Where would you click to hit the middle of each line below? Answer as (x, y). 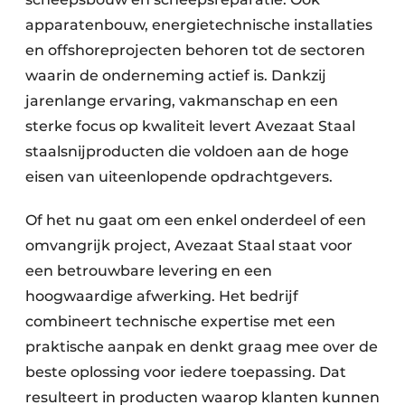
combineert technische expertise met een (180, 321)
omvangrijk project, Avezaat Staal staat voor (189, 245)
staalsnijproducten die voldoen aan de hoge (187, 151)
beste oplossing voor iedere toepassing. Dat (186, 372)
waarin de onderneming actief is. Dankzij (176, 75)
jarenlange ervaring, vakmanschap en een (182, 101)
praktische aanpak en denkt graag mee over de (202, 347)
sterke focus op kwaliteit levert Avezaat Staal (190, 126)
